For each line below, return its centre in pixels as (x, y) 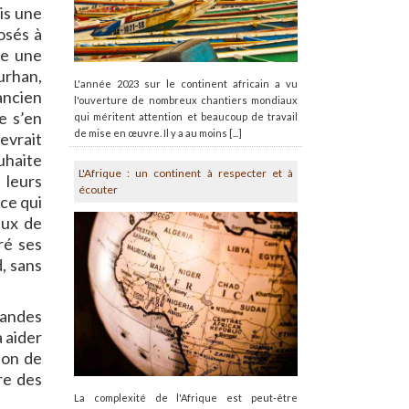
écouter (98, 189)
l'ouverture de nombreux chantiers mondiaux (186, 100)
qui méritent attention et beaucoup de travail (186, 116)
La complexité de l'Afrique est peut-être (186, 398)
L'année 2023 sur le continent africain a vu (186, 83)
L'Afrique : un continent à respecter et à (186, 173)
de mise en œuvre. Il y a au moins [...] (158, 132)
